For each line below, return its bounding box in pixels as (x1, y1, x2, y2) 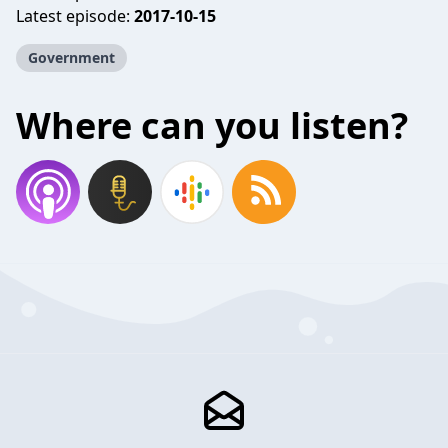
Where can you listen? (16, 101, 408, 150)
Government (28, 48, 115, 67)
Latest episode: (16, 5, 134, 27)
